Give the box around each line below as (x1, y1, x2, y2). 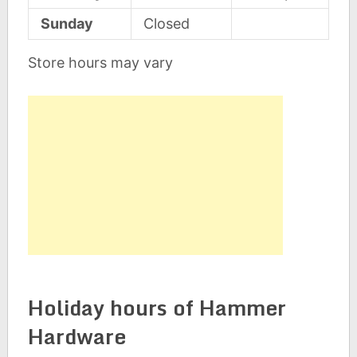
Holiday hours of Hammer (27, 291, 286, 324)
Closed (143, 15, 190, 32)
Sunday (40, 15, 93, 32)
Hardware (27, 320, 126, 353)
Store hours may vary (27, 54, 173, 71)
